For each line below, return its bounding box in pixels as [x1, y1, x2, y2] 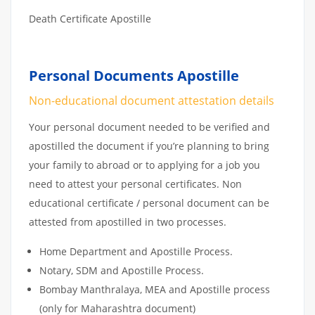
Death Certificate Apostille [29, 11, 151, 25]
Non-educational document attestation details [29, 92, 274, 108]
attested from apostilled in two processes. [29, 214, 229, 229]
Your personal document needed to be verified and [29, 120, 270, 134]
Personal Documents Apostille [29, 65, 239, 85]
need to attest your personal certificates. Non [29, 176, 242, 191]
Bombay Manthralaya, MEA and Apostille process [39, 282, 270, 296]
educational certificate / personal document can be [29, 195, 269, 210]
